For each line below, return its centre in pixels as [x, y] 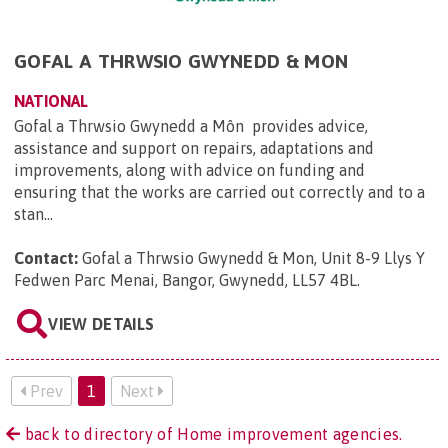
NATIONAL [51, 101]
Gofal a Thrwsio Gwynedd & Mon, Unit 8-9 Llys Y [253, 258]
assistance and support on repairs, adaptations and [194, 148]
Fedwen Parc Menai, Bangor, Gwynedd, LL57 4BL [185, 280]
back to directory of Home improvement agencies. [211, 434]
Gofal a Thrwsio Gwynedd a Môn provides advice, [191, 126]
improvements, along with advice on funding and [189, 170]
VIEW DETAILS [101, 324]
